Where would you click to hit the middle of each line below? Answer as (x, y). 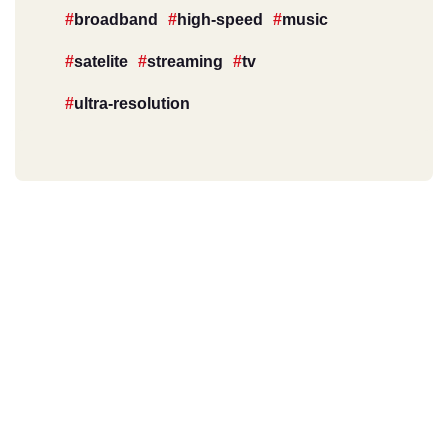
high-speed (220, 19)
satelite (101, 61)
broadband (116, 19)
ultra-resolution (132, 103)
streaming (185, 61)
